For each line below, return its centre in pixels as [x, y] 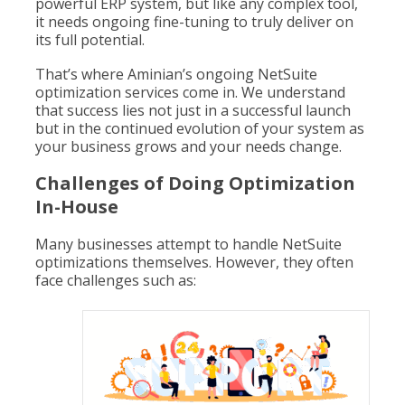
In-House [77, 207]
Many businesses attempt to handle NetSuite [188, 244]
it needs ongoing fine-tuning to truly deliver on [194, 22]
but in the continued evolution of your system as [200, 128]
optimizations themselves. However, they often [194, 262]
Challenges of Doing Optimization [195, 183]
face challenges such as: [116, 280]
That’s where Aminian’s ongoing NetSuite [176, 74]
